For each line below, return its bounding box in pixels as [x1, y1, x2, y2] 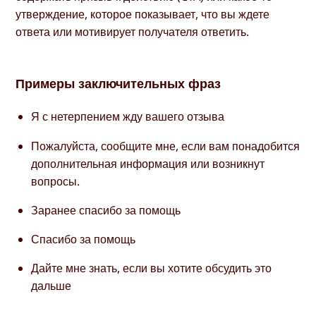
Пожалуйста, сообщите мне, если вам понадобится [31, 138, 300, 154]
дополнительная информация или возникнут [31, 155, 265, 171]
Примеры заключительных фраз [16, 75, 221, 92]
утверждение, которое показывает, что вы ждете [16, 6, 270, 23]
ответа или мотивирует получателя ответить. [16, 24, 250, 40]
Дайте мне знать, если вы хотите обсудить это [31, 260, 272, 276]
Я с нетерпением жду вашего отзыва [31, 109, 225, 125]
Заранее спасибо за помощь [31, 202, 181, 218]
